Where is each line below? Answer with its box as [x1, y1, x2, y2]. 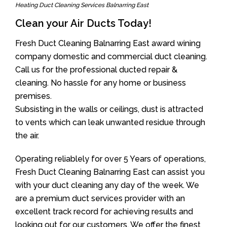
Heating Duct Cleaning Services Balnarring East [15, 2, 148, 9]
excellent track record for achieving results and [15, 207, 193, 216]
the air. [15, 131, 39, 140]
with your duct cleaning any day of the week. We [15, 180, 199, 190]
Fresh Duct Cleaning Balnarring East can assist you [15, 167, 205, 177]
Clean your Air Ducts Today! [15, 17, 152, 29]
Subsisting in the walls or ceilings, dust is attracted [15, 104, 203, 114]
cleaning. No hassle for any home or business [15, 78, 186, 88]
